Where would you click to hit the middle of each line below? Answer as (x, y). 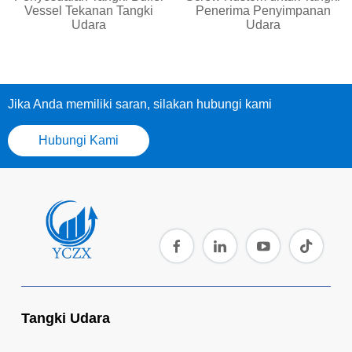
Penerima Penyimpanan (263, 11)
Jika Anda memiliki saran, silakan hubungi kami (140, 104)
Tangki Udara (65, 319)
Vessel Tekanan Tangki (89, 11)
